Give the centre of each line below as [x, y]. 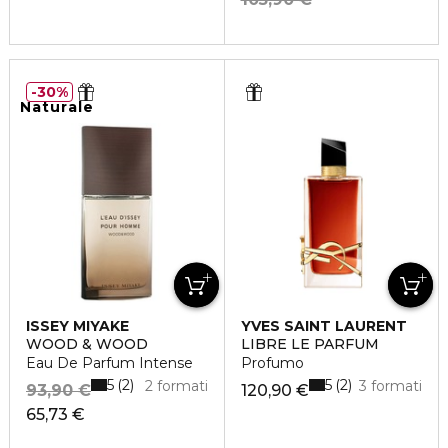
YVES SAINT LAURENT [323, 326]
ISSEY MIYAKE [77, 326]
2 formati [176, 386]
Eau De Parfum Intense [109, 363]
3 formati [390, 386]
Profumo [272, 363]
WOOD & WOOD [87, 344]
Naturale [57, 107]
